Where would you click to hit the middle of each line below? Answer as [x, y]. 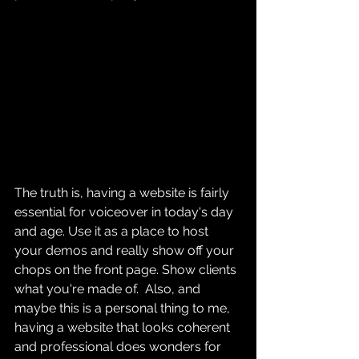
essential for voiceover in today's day [125, 212]
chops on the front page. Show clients [127, 270]
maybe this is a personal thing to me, [124, 309]
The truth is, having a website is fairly [123, 193]
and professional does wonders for [119, 347]
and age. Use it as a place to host [113, 232]
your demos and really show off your [126, 251]
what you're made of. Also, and [109, 289]
